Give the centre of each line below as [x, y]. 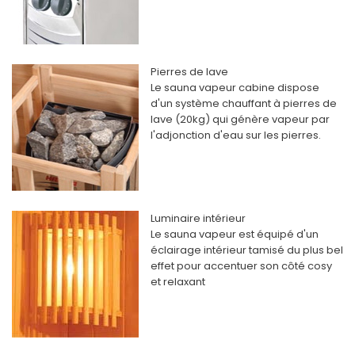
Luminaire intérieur [198, 219]
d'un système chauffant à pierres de [244, 104]
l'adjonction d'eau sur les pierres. [236, 136]
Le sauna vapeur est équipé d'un [235, 235]
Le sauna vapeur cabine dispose [235, 88]
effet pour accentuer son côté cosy [241, 266]
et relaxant [178, 282]
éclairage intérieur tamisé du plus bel [247, 250]
